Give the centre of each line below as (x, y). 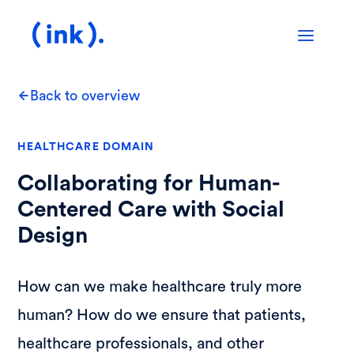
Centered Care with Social (151, 209)
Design (53, 235)
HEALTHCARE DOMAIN (86, 147)
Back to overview (85, 96)
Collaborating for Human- (149, 183)
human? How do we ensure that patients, (162, 314)
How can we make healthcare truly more (160, 286)
